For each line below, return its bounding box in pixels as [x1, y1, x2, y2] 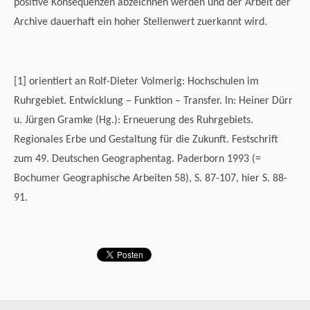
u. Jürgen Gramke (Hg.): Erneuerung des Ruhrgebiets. [14, 115, 253, 127]
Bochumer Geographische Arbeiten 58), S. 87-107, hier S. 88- [14, 173, 287, 185]
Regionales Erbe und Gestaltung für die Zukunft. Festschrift [14, 134, 278, 146]
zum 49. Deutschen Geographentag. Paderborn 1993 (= [14, 154, 261, 165]
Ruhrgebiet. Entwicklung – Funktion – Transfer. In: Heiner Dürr [14, 95, 293, 107]
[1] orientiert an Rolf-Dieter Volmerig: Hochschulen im [14, 76, 259, 88]
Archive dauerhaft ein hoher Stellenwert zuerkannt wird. [14, 17, 267, 28]
